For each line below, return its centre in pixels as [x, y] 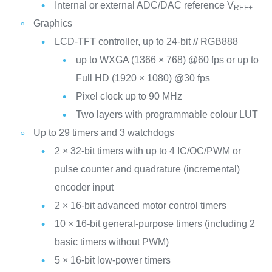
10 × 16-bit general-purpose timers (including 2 [155, 223]
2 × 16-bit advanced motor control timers [140, 205]
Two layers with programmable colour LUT [167, 114]
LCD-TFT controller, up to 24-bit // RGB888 [146, 41]
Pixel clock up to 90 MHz [129, 96]
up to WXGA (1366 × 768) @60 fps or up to [167, 59]
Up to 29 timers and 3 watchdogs [104, 132]
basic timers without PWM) [111, 242]
